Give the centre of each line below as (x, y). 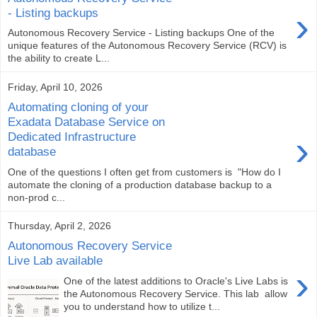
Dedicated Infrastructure (72, 136)
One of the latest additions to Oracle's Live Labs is (176, 281)
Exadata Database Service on (86, 121)
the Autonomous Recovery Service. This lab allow (176, 293)
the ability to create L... (59, 58)
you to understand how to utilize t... (142, 306)
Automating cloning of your (78, 106)
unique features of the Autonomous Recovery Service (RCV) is (147, 46)
